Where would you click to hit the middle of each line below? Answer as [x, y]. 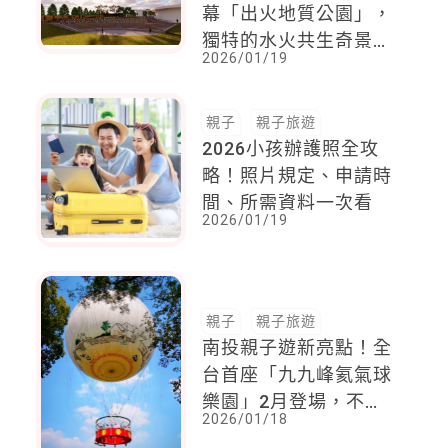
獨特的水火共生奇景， [297, 40]
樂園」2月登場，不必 [293, 401]
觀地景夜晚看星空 [278, 94]
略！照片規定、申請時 [297, 175]
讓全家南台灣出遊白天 [297, 67]
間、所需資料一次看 [288, 202]
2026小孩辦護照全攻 [291, 148]
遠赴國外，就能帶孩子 [297, 428]
